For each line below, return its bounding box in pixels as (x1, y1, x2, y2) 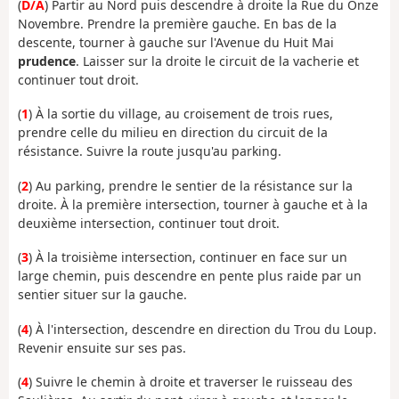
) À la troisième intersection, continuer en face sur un (28, 248, 347, 266)
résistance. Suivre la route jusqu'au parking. (18, 142, 281, 160)
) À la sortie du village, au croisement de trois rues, (28, 105, 333, 123)
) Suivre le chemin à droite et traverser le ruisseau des (28, 373, 353, 391)
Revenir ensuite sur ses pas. (18, 338, 186, 356)
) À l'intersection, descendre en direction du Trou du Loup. (28, 320, 377, 338)
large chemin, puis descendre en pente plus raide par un (18, 267, 362, 285)
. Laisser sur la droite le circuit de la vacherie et (76, 52, 359, 69)
